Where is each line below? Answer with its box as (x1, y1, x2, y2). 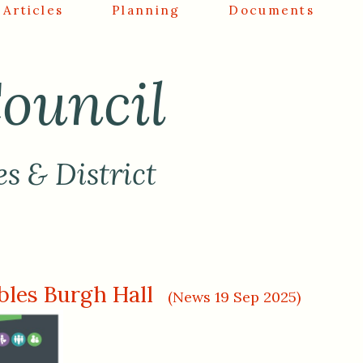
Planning (112, 2, 181, 18)
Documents (228, 2, 314, 18)
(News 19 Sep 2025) (168, 287, 301, 306)
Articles (2, 2, 64, 18)
